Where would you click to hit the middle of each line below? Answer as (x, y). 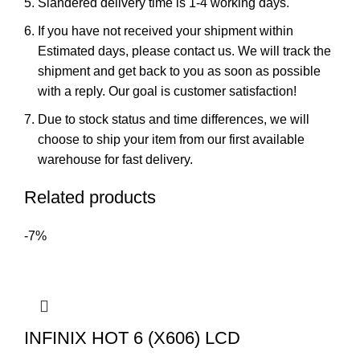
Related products (90, 198)
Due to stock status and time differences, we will (174, 120)
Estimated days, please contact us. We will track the (184, 51)
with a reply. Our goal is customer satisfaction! (167, 92)
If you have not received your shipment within (166, 31)
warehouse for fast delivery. (115, 160)
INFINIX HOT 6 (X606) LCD (132, 338)
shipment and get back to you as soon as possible (179, 72)
